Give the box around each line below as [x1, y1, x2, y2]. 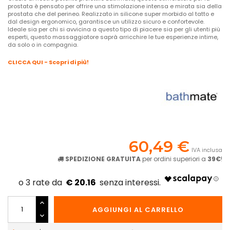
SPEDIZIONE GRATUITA [65, 154, 141, 163]
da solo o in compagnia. [8, 40, 78, 49]
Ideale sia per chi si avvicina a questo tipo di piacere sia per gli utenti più [8, 25, 220, 33]
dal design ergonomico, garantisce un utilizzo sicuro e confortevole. [8, 17, 204, 26]
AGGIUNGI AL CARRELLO [92, 204, 184, 215]
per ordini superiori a [141, 154, 207, 163]
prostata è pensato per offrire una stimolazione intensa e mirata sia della [8, 2, 222, 10]
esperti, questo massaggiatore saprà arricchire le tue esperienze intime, [8, 32, 218, 41]
